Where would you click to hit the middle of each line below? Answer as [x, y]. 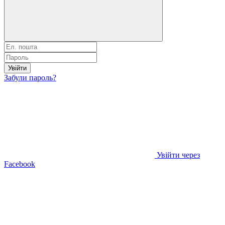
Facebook [20, 164]
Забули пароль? [30, 77]
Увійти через [178, 155]
